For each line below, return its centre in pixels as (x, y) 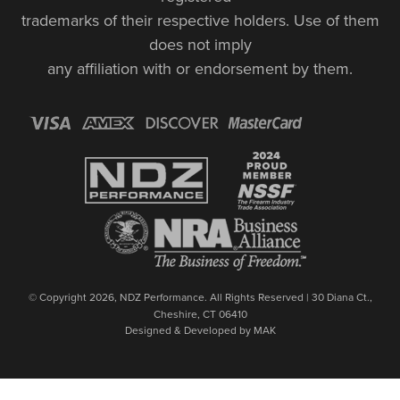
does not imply (200, 44)
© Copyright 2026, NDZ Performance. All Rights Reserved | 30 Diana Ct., (200, 296)
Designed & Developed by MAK (200, 329)
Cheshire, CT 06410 (200, 313)
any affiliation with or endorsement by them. (200, 68)
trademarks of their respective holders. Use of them (200, 20)
